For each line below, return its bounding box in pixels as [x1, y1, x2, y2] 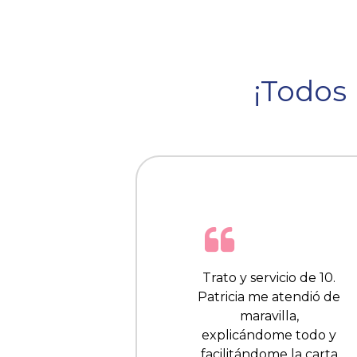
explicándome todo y [202, 328, 336, 343]
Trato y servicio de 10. [202, 270, 335, 286]
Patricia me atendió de [198, 289, 340, 305]
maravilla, [239, 308, 299, 324]
